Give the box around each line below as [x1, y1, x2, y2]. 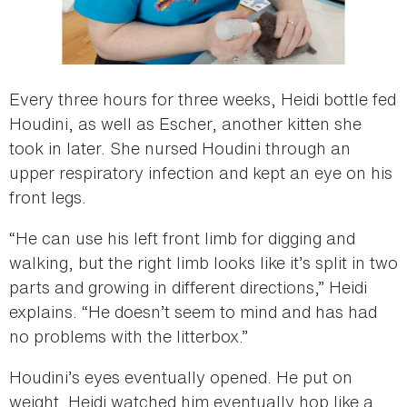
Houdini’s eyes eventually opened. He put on [9, 364, 352, 389]
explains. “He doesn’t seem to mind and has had [9, 299, 377, 323]
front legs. [9, 184, 86, 209]
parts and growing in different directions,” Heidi [9, 274, 367, 299]
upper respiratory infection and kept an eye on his [9, 160, 392, 184]
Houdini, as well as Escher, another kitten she [9, 111, 362, 135]
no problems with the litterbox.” [9, 323, 248, 348]
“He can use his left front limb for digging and [9, 225, 355, 250]
